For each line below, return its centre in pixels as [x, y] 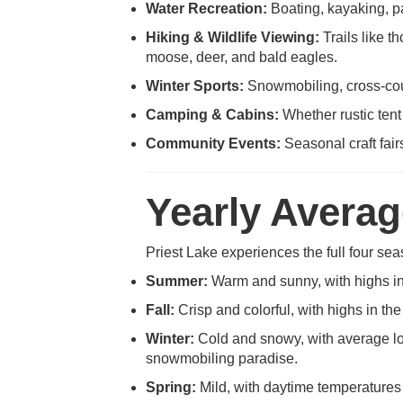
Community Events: [213, 143]
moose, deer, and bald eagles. [242, 57]
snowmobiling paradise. [222, 358]
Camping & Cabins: [212, 115]
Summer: [177, 281]
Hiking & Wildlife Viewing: [233, 37]
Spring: [171, 387]
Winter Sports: [195, 86]
